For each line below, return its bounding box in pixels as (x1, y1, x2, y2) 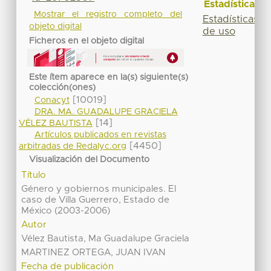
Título (21, 170, 47, 180)
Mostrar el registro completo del (33, 10, 183, 19)
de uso (202, 26, 235, 36)
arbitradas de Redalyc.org (18, 142, 126, 151)
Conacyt (34, 96, 70, 105)
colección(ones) (29, 83, 96, 92)
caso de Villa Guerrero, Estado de (21, 195, 170, 204)
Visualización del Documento (29, 155, 150, 164)
